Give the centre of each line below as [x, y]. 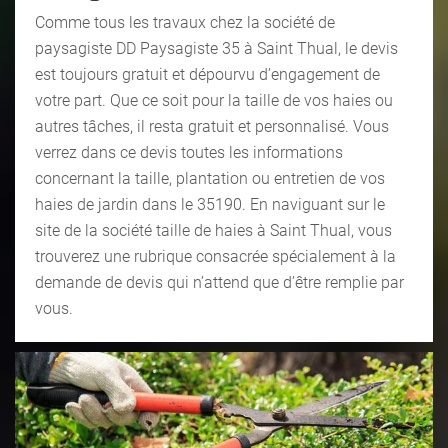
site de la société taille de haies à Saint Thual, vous [213, 230]
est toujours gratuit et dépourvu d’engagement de [207, 74]
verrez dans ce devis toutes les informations [189, 152]
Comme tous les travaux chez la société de [185, 22]
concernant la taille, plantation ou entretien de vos [210, 178]
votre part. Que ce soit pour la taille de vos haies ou [214, 100]
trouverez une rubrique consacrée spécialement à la [215, 256]
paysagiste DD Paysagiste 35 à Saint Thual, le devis [216, 48]
